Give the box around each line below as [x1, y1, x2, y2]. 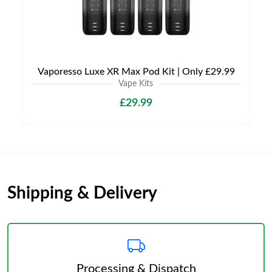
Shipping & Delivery [7, 185, 157, 202]
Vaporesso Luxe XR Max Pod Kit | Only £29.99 [37, 67, 235, 76]
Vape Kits [118, 80, 153, 88]
